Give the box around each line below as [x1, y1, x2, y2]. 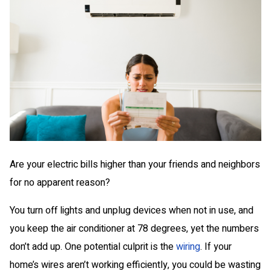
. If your [200, 240, 232, 255]
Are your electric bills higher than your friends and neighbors [10, 157, 260, 172]
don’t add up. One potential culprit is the [10, 240, 176, 255]
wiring [176, 240, 200, 255]
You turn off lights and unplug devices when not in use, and [10, 203, 253, 218]
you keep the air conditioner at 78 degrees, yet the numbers [10, 221, 259, 237]
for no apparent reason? [10, 175, 110, 191]
